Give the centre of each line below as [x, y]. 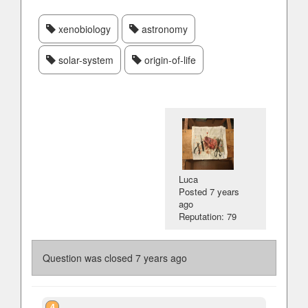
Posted [195, 191]
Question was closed [89, 258]
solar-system [85, 60]
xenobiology [83, 29]
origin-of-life [169, 60]
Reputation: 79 [208, 216]
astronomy [163, 29]
